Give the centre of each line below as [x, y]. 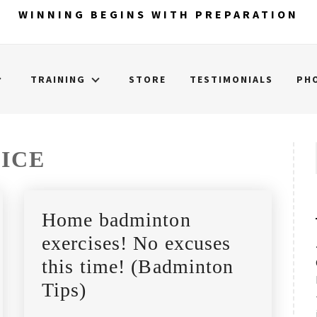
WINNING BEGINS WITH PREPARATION [158, 14]
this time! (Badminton [138, 266]
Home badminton [116, 220]
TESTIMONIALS [231, 79]
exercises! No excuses [136, 243]
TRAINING [58, 79]
